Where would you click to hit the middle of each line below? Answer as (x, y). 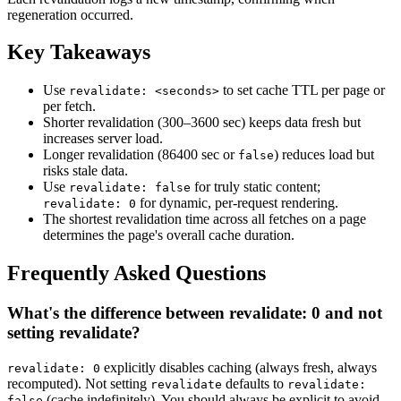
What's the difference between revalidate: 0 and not (195, 313)
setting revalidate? (74, 333)
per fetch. (69, 107)
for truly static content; (256, 187)
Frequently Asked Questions (137, 273)
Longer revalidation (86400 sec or (141, 155)
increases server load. (103, 139)
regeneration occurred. (70, 14)
